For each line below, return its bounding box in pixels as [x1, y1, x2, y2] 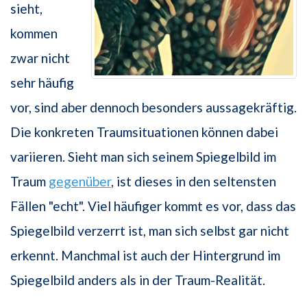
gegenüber [49, 173, 111, 190]
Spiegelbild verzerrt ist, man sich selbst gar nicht [10, 223, 289, 239]
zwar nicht [10, 50, 70, 66]
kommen [10, 25, 58, 42]
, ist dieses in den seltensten [111, 173, 276, 190]
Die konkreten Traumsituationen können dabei [10, 124, 278, 140]
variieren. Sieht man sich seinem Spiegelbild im [10, 149, 276, 165]
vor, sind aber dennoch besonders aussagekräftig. [10, 99, 297, 116]
